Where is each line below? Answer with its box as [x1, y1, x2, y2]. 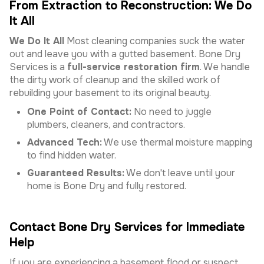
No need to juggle [131, 105, 212, 118]
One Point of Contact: [27, 105, 131, 118]
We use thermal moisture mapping [102, 136, 252, 148]
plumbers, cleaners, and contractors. [27, 118, 185, 131]
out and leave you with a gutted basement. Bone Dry [9, 48, 240, 60]
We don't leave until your [124, 167, 235, 179]
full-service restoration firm [67, 61, 200, 73]
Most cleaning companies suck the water [64, 35, 245, 47]
